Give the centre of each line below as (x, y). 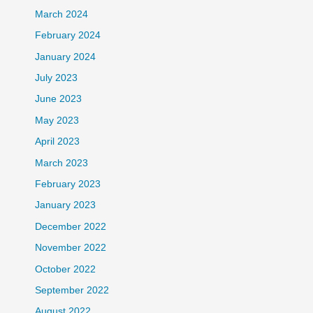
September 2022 (72, 290)
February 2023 (67, 184)
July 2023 (56, 78)
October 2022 (65, 269)
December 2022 (70, 226)
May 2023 (57, 120)
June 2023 (58, 99)
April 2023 (57, 142)
